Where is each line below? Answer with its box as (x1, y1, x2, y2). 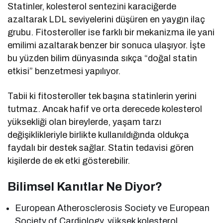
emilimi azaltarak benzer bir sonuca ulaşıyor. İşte (7, 40, 206, 50)
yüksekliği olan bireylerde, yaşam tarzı (7, 116, 162, 127)
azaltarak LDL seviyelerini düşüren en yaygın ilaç (7, 14, 206, 24)
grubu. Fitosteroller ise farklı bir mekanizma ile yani (7, 27, 215, 37)
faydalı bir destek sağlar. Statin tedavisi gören (7, 142, 194, 153)
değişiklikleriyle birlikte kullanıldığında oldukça (7, 129, 190, 140)
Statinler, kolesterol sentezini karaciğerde (7, 1, 177, 11)
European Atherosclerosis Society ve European (15, 203, 210, 213)
